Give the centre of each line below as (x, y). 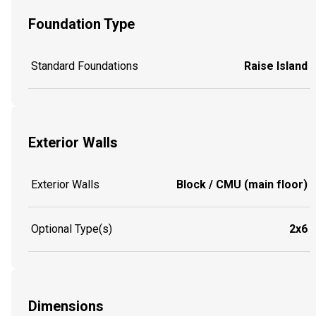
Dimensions (66, 306)
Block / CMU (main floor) (242, 184)
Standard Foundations (85, 66)
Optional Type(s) (72, 229)
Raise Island (276, 66)
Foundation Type (81, 24)
